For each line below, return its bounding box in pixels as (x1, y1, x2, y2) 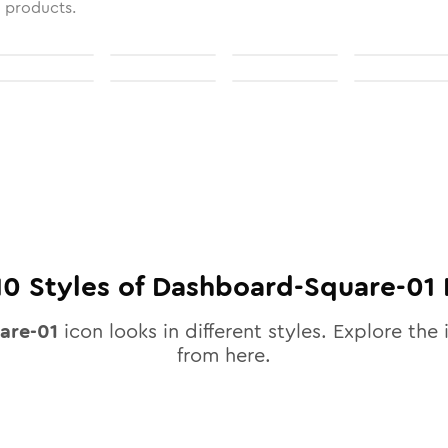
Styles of (21, 267, 152, 307)
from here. (177, 341, 271, 370)
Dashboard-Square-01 (152, 267, 435, 307)
